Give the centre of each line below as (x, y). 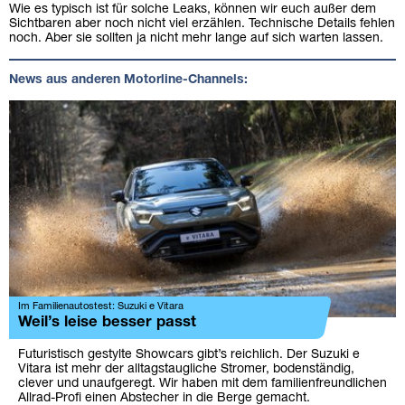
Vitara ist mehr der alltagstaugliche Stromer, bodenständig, (186, 370)
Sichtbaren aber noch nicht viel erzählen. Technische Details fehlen (202, 24)
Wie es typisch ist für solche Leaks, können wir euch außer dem (193, 9)
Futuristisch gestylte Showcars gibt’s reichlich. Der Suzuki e (189, 355)
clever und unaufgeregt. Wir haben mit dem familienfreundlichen (202, 384)
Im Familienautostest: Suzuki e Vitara (101, 307)
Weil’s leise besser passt (107, 323)
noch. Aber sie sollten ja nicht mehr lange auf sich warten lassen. (196, 38)
